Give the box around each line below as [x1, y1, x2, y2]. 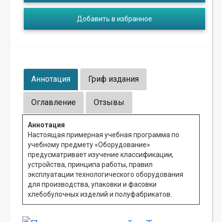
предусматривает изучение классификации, [28, 151, 173, 159]
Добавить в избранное [77, 15, 152, 23]
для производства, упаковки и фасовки [28, 180, 157, 189]
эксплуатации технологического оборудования [28, 170, 183, 179]
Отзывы [94, 98, 124, 108]
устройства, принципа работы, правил [28, 161, 153, 169]
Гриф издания [88, 74, 139, 84]
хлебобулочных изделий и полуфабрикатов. [28, 190, 172, 199]
